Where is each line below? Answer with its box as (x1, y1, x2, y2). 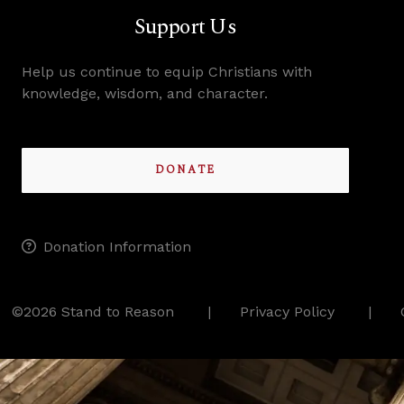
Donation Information (43, 238, 191, 255)
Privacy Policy (240, 303, 335, 320)
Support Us (134, 11, 236, 43)
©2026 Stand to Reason (12, 303, 174, 320)
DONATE (155, 161, 216, 179)
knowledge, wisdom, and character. (22, 85, 268, 102)
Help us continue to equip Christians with (22, 63, 312, 80)
